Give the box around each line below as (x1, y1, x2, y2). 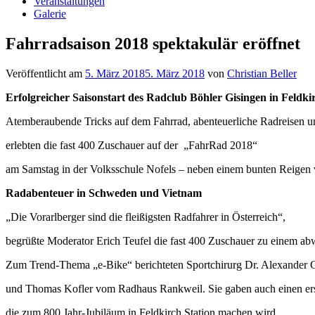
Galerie (34, 8, 66, 20)
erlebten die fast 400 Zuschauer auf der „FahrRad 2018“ (6, 139, 257, 151)
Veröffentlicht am (6, 67, 85, 79)
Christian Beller (227, 67, 297, 79)
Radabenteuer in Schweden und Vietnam (6, 186, 202, 199)
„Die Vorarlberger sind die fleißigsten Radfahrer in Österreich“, (6, 210, 285, 223)
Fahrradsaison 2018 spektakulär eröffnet (6, 34, 300, 53)
